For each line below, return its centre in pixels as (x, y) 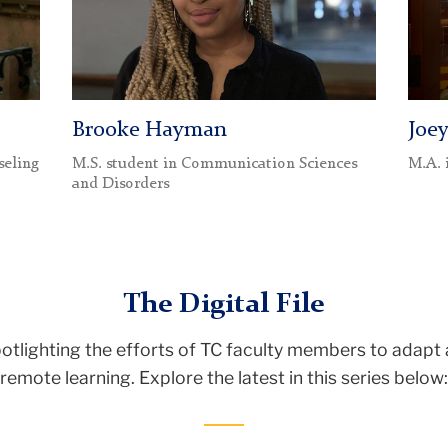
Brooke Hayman (149, 130)
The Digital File (224, 305)
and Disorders (120, 183)
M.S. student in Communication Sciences (214, 163)
